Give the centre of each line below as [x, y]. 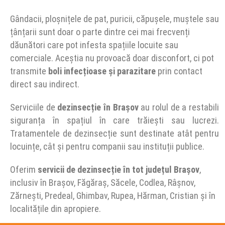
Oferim [24, 170]
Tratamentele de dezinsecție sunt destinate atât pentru [115, 133]
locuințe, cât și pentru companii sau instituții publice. [107, 146]
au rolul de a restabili [179, 107]
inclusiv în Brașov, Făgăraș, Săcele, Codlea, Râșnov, [103, 183]
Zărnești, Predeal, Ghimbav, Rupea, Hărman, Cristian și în [113, 196]
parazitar [134, 71]
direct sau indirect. [45, 84]
